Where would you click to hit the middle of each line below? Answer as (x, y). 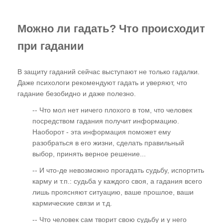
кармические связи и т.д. (72, 203)
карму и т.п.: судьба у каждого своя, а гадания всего (117, 181)
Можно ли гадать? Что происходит (111, 29)
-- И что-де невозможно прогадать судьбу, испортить (118, 170)
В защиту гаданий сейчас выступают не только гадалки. (109, 71)
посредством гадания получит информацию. (106, 121)
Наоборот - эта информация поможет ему (102, 132)
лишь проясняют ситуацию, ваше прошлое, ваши (113, 192)
